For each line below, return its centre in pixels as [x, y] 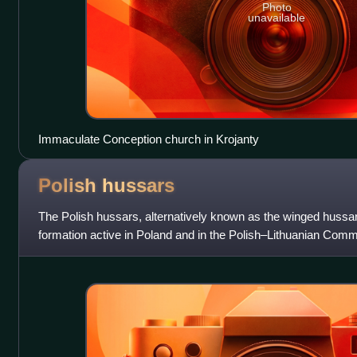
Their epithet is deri [87, 253]
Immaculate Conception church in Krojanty [148, 139]
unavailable [277, 18]
